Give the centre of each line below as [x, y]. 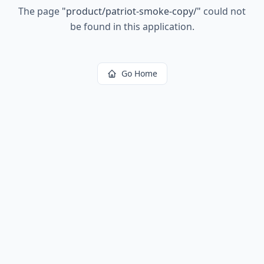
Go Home [139, 73]
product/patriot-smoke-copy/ [131, 11]
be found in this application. [132, 27]
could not [223, 11]
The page [40, 11]
